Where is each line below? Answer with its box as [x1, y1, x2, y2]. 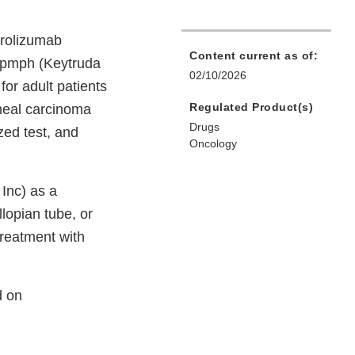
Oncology [189, 137, 237, 151]
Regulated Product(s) [189, 101, 313, 114]
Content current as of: [189, 49, 318, 63]
